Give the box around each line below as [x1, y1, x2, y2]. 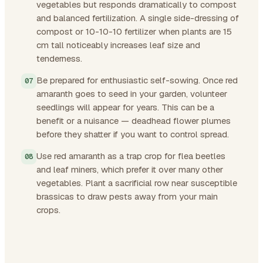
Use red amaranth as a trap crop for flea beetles [36, 150, 225, 161]
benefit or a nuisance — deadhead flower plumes [36, 114, 231, 126]
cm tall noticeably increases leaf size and [36, 39, 200, 50]
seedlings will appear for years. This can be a [36, 101, 214, 113]
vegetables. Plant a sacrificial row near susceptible [36, 177, 237, 188]
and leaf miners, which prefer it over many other [36, 163, 223, 175]
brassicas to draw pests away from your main [36, 190, 218, 202]
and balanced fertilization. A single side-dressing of [36, 12, 239, 23]
